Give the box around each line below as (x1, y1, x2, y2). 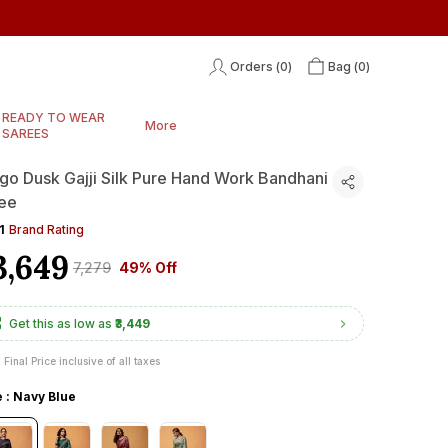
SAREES (2, 126, 50, 141)
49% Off (119, 259, 177, 276)
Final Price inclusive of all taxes (4, 355, 160, 367)
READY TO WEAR (2, 110, 106, 125)
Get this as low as (9, 316, 112, 331)
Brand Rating (9, 222, 84, 237)
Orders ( (229, 59, 280, 74)
